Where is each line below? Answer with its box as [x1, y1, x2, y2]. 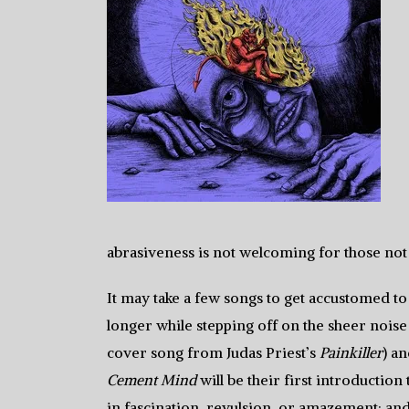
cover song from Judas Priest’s [107, 343, 320, 362]
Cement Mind [107, 371, 196, 389]
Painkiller [320, 343, 383, 362]
